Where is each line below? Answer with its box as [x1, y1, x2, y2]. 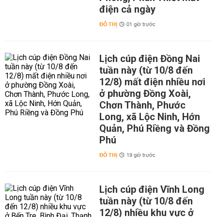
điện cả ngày [99, 3, 155, 15]
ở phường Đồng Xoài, [99, 88, 191, 99]
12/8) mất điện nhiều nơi [99, 76, 205, 88]
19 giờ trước [126, 151, 155, 160]
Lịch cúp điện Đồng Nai [99, 53, 200, 64]
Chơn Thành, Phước [99, 99, 186, 111]
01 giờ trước [126, 20, 155, 30]
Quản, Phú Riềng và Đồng [99, 123, 210, 134]
